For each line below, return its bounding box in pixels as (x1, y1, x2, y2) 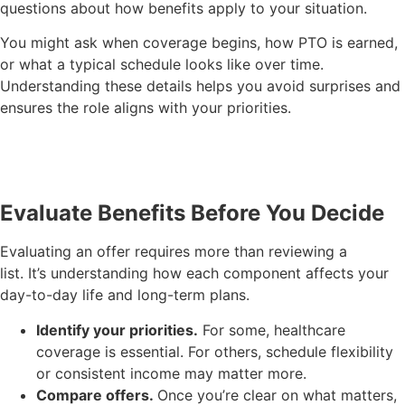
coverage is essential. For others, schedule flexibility (36, 342, 393, 361)
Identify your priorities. (36, 320, 198, 339)
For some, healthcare (198, 320, 345, 339)
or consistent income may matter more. (36, 363, 311, 382)
